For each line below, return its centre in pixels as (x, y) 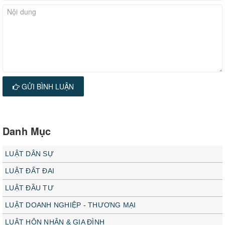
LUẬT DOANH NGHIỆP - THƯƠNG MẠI (71, 205)
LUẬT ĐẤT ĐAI (30, 171)
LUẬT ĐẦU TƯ (29, 188)
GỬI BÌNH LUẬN (47, 86)
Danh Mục (27, 131)
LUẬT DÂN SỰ (29, 154)
